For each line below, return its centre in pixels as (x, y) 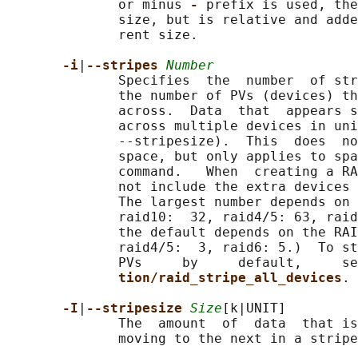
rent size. (102, 35)
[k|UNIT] (254, 308)
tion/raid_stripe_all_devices (230, 278)
